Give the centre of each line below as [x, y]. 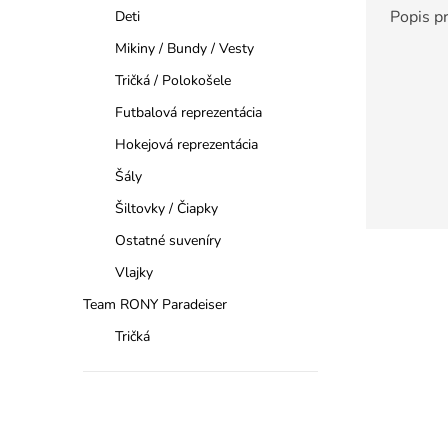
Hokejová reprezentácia [186, 144]
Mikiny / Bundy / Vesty [184, 48]
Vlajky [134, 272]
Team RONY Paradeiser [155, 304]
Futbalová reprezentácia [188, 112]
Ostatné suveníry [168, 240]
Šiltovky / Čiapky [166, 208]
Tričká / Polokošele [173, 80]
